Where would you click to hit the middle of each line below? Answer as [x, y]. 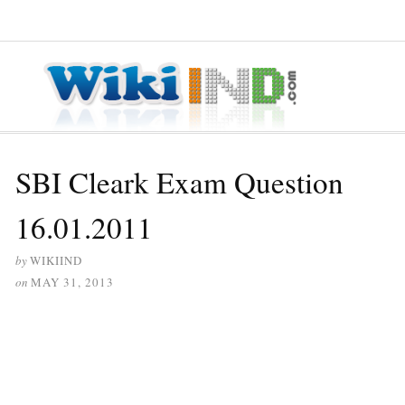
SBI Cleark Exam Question [179, 181]
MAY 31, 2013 [72, 282]
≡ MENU [40, 20]
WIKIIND [56, 260]
